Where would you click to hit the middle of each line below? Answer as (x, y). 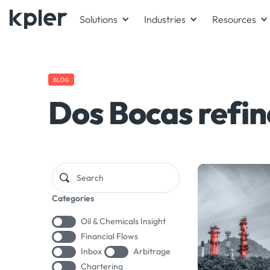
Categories (73, 198)
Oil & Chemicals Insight (123, 221)
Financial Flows (109, 236)
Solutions (99, 19)
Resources (234, 19)
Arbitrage (152, 251)
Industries (165, 19)
